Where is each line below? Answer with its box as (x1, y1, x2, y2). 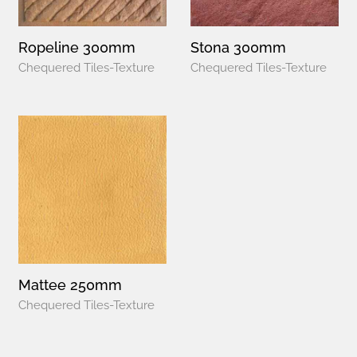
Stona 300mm (190, 38, 286, 56)
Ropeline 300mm (18, 38, 135, 56)
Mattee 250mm (18, 276, 122, 293)
